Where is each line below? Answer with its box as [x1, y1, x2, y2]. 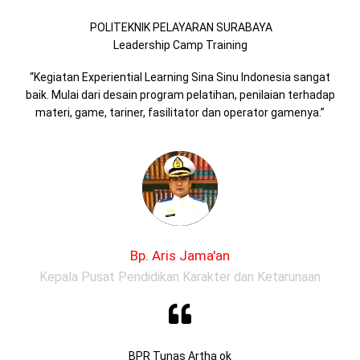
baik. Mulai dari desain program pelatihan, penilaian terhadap [25, 88, 335, 101]
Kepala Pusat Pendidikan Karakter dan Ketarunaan [39, 269, 321, 285]
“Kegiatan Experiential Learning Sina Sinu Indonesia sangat [30, 70, 330, 84]
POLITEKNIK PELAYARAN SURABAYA [88, 21, 272, 35]
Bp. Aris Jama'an [130, 247, 230, 264]
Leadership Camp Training [112, 39, 247, 52]
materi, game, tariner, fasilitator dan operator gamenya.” [35, 105, 325, 119]
